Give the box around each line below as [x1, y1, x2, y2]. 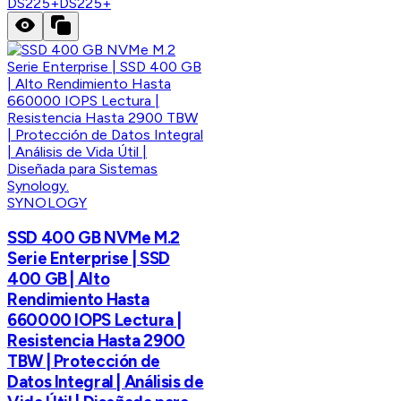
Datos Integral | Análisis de [7, 371, 204, 393]
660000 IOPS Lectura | [7, 310, 182, 331]
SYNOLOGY [7, 193, 88, 211]
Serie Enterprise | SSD [7, 248, 170, 269]
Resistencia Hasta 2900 [7, 330, 185, 352]
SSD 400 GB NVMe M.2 [7, 227, 180, 249]
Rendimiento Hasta [7, 289, 149, 311]
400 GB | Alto [7, 269, 110, 290]
